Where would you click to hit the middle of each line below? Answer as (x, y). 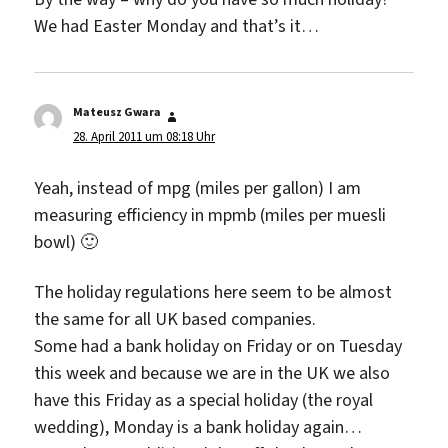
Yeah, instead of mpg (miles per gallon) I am (198, 188)
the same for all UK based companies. (175, 318)
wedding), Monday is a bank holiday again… (198, 426)
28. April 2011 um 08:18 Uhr (143, 137)
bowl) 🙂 (66, 242)
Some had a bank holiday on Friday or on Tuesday (218, 345)
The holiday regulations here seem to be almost (213, 291)
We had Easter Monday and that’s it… (177, 26)
